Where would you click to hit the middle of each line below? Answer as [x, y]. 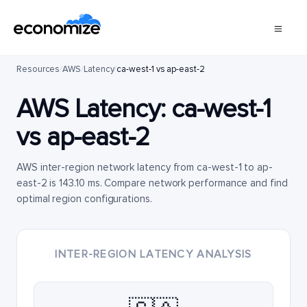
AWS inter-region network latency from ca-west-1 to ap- [145, 167]
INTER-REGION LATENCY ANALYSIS [153, 254]
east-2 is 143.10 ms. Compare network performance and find [152, 183]
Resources [38, 69]
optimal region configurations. [84, 199]
